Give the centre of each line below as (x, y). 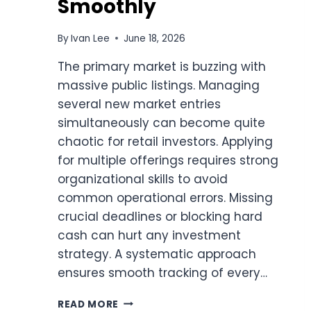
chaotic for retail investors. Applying (165, 141)
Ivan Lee (91, 38)
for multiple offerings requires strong (168, 160)
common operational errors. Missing (165, 197)
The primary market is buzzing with (162, 66)
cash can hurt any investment (149, 235)
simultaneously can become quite (161, 123)
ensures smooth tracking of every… (162, 272)
